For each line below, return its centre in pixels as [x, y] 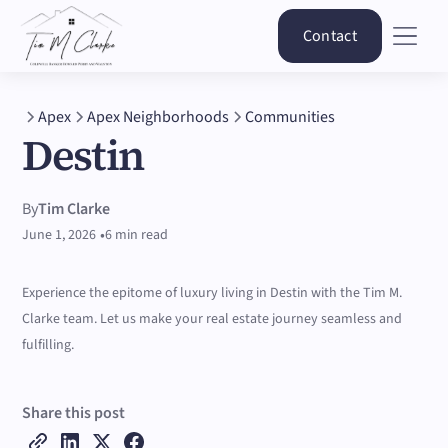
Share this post [74, 413]
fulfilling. [48, 345]
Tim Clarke [74, 209]
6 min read [137, 235]
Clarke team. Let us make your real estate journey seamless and [212, 319]
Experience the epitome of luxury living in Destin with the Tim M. [212, 293]
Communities [290, 117]
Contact [329, 36]
